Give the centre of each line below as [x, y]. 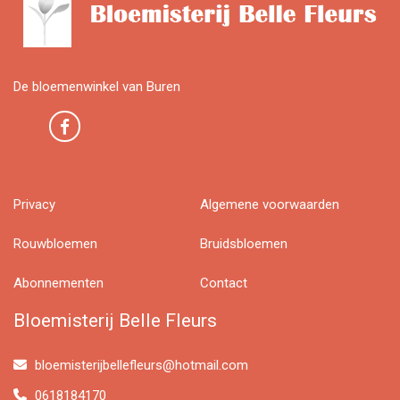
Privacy [34, 204]
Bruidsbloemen [244, 244]
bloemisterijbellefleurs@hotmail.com [142, 365]
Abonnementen [58, 283]
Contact [224, 283]
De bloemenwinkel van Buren [97, 87]
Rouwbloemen [55, 244]
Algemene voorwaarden [270, 204]
